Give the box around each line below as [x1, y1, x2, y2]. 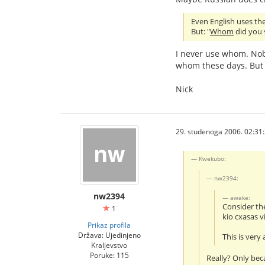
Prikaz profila [88, 220, 131, 230]
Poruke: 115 [89, 250, 129, 260]
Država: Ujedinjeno [77, 230, 141, 240]
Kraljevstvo [91, 240, 127, 250]
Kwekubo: [199, 154, 227, 163]
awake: [230, 193, 250, 202]
